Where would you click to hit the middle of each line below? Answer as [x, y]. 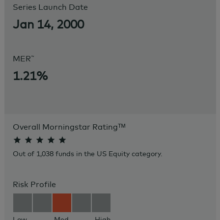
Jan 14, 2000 [48, 24]
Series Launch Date [50, 7]
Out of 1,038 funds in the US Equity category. [87, 153]
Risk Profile [34, 184]
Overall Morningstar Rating [65, 126]
